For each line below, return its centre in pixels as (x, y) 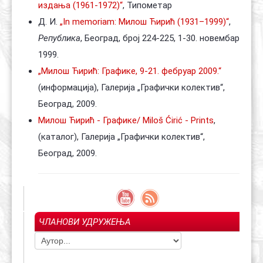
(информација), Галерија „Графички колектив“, (131, 87)
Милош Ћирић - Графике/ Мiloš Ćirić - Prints (126, 120)
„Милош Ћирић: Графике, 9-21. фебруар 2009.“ (130, 71)
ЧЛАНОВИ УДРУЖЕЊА (85, 222)
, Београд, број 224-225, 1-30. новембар (160, 38)
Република (59, 38)
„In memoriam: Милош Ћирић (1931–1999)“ (144, 22)
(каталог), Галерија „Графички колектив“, (122, 137)
